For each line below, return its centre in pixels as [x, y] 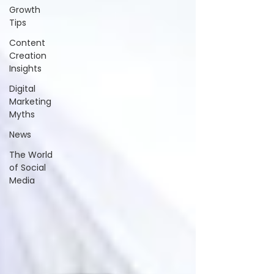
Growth [25, 10]
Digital [22, 89]
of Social [28, 168]
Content [27, 43]
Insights [25, 68]
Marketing [30, 102]
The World [31, 155]
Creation [28, 56]
